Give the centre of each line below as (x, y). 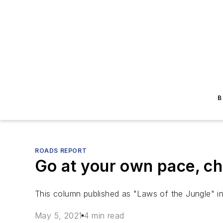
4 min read (104, 216)
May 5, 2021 (58, 216)
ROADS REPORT (61, 151)
